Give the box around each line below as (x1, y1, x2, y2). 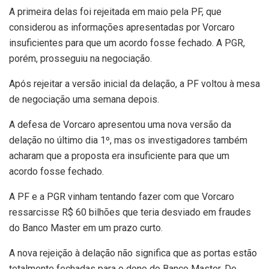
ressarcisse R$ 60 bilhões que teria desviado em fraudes (9, 206, 251, 218)
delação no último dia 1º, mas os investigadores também (9, 134, 247, 146)
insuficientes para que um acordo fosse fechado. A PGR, (9, 37, 245, 49)
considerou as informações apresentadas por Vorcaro (9, 21, 235, 33)
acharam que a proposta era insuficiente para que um (9, 150, 229, 162)
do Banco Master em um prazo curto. (9, 222, 163, 234)
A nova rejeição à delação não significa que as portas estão (9, 247, 257, 259)
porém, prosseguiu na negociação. (9, 52, 152, 64)
